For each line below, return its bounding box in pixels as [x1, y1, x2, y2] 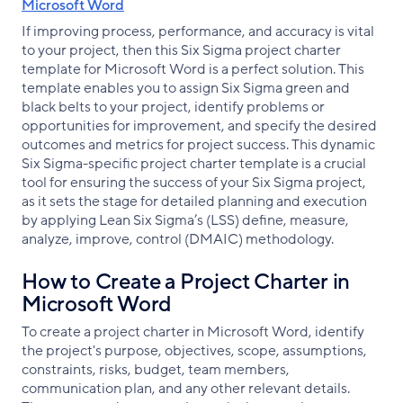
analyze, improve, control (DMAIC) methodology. [22, 229, 334, 250]
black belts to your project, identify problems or [22, 97, 325, 118]
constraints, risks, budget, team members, [22, 360, 290, 381]
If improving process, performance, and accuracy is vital [22, 22, 374, 42]
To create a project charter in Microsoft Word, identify [22, 322, 364, 343]
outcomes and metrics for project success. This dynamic [22, 135, 375, 156]
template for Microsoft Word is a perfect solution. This [22, 59, 364, 80]
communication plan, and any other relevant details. [22, 379, 350, 399]
